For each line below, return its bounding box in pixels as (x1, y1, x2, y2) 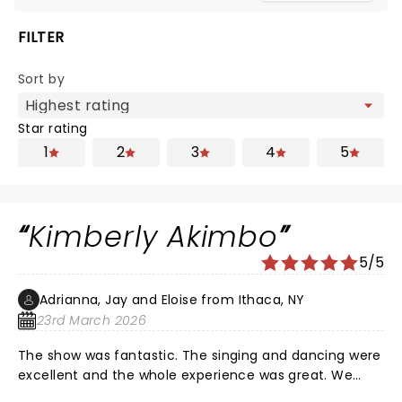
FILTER (18, 27, 65, 48)
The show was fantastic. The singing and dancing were (18, 346, 183, 364)
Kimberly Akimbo (28, 216, 279, 257)
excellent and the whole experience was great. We (18, 366, 354, 384)
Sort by (18, 70, 65, 88)
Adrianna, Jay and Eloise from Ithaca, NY (39, 291, 305, 309)
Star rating (18, 119, 88, 137)
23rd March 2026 (37, 311, 147, 329)
